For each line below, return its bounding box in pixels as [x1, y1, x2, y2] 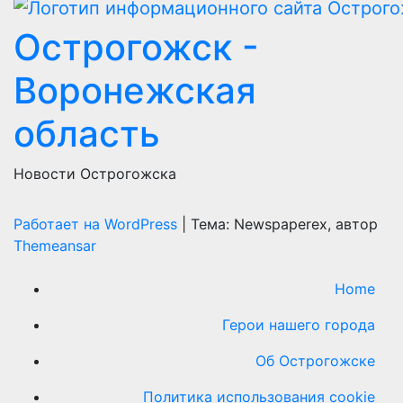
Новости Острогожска [13, 165, 176, 184]
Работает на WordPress [13, 215, 182, 234]
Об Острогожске [255, 352, 375, 371]
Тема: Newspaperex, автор [191, 215, 378, 234]
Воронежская [13, 68, 256, 113]
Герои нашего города [222, 316, 375, 335]
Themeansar [13, 237, 96, 255]
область [13, 112, 160, 157]
